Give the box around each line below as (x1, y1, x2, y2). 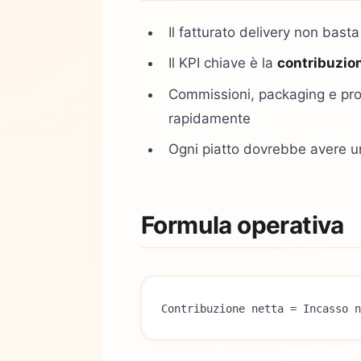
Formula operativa (141, 210, 344, 239)
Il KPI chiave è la (168, 55, 277, 72)
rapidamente (168, 110, 251, 127)
